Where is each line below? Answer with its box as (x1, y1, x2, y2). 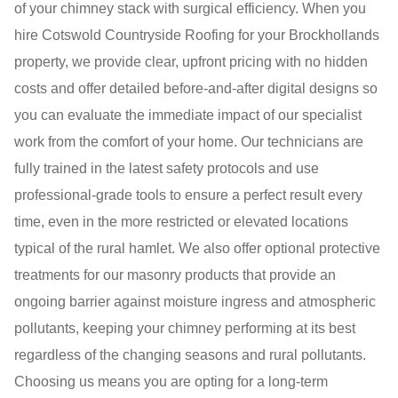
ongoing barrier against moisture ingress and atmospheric (14, 293, 376, 309)
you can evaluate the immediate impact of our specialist (14, 107, 362, 123)
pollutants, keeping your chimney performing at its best (14, 320, 355, 336)
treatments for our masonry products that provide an (14, 267, 336, 283)
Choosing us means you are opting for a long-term (14, 373, 328, 389)
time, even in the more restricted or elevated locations (14, 213, 348, 229)
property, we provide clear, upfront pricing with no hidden (14, 53, 368, 69)
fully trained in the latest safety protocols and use (14, 160, 319, 176)
